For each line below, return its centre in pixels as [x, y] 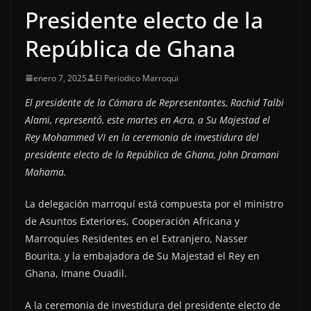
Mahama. [46, 171]
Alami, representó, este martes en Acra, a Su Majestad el [148, 119]
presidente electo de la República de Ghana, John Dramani [152, 154]
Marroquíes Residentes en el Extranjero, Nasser [136, 238]
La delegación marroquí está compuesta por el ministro [154, 203]
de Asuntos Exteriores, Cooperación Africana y [132, 221]
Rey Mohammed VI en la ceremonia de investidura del [142, 137]
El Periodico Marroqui [137, 78]
